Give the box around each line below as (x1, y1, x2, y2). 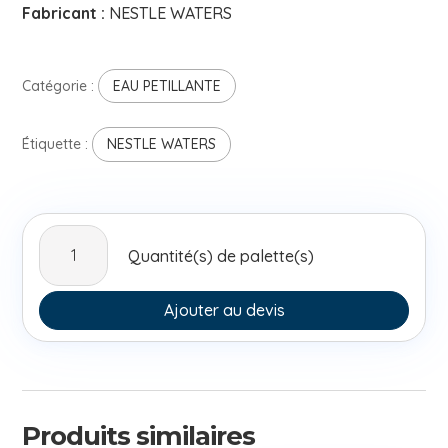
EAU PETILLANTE (113, 77, 222, 96)
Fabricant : (22, 3, 110, 24)
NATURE (38, 322, 100, 343)
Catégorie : (22, 77, 99, 96)
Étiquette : (22, 135, 93, 154)
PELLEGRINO (38, 298, 135, 319)
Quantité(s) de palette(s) (128, 245, 315, 266)
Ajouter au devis (163, 299, 285, 320)
